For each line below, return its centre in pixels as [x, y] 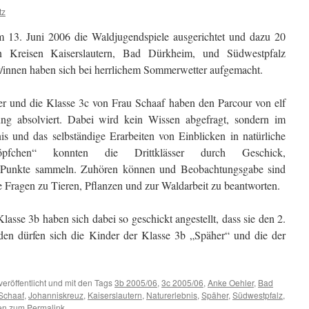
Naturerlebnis [172, 295]
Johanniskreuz [56, 295]
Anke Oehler [231, 282]
